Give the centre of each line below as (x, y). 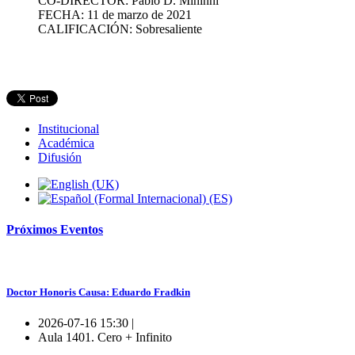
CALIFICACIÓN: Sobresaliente (120, 29)
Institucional (69, 128)
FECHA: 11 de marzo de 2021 (115, 14)
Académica (66, 143)
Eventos (82, 230)
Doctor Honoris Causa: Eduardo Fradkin (98, 292)
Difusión (60, 157)
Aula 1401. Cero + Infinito (105, 337)
